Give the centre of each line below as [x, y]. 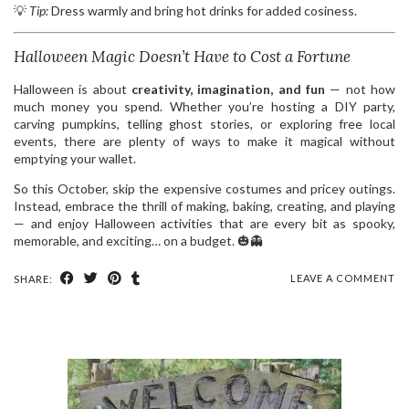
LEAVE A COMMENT [343, 278]
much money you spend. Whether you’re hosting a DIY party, [204, 107]
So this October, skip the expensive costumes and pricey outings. [204, 189]
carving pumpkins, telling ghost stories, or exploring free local [204, 124]
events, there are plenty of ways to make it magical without [204, 142]
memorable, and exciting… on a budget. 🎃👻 [138, 241]
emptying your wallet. [75, 159]
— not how [360, 89]
